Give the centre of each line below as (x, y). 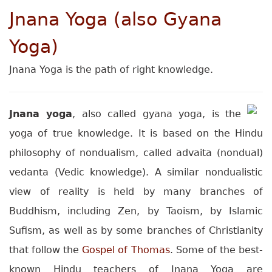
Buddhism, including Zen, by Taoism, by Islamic (136, 211)
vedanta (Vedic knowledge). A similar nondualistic (136, 172)
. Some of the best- (216, 250)
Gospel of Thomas (126, 250)
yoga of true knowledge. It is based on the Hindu (136, 134)
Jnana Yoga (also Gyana (115, 19)
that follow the (46, 250)
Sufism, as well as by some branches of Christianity (136, 231)
